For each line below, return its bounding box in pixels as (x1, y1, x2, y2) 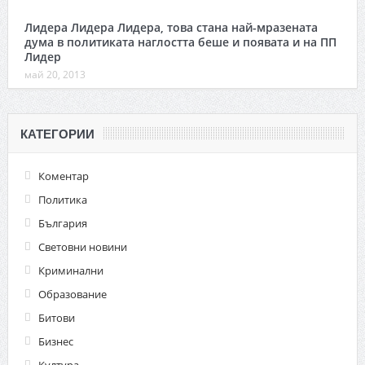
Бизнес (37, 333, 73, 349)
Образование (37, 286, 107, 301)
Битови (37, 310, 75, 325)
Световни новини (37, 239, 127, 254)
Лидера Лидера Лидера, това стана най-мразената (24, 19, 318, 35)
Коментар (37, 168, 89, 183)
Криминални (37, 262, 103, 278)
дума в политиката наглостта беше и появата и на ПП (24, 33, 336, 50)
